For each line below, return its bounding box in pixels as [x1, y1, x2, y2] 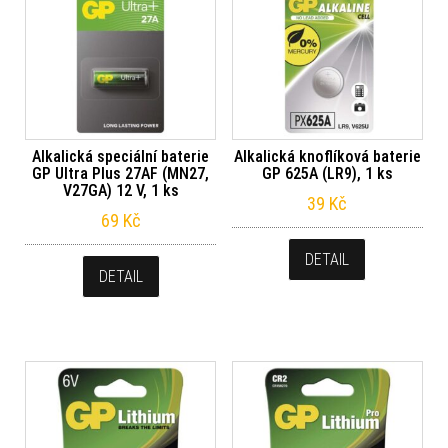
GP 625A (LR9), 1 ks [261, 164, 393, 184]
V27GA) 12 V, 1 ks [62, 181, 179, 201]
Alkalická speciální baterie [32, 147, 210, 167]
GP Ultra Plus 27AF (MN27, [32, 164, 210, 184]
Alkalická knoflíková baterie [233, 147, 421, 167]
